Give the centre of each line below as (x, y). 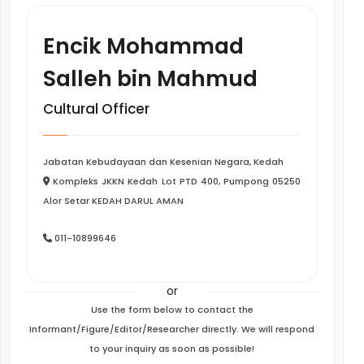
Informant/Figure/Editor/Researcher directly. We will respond (172, 329)
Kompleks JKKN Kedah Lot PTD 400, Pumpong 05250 (175, 181)
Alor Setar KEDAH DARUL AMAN (113, 201)
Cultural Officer (96, 109)
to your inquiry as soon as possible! (172, 349)
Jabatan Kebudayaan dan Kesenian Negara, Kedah (163, 162)
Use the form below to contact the (172, 310)
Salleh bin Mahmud (150, 78)
